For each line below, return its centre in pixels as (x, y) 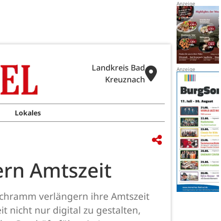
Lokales (28, 113)
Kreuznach (125, 79)
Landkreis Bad (118, 68)
